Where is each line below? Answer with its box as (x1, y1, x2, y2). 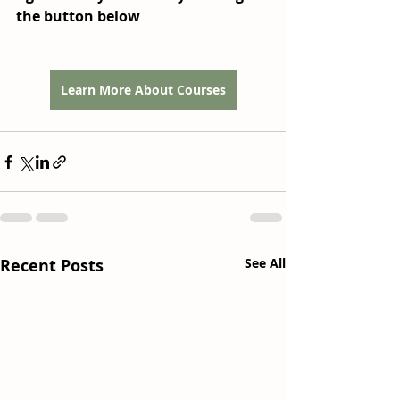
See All (245, 254, 286, 272)
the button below (16, 6, 140, 27)
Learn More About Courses (60, 81, 226, 99)
